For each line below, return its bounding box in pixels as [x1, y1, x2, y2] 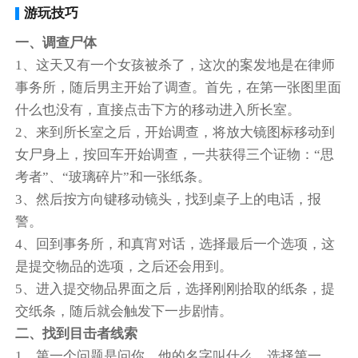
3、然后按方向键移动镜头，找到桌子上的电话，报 [15, 191, 322, 207]
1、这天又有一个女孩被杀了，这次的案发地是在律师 [15, 57, 336, 73]
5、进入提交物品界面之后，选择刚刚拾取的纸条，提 [15, 280, 336, 296]
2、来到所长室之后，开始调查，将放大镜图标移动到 [15, 124, 336, 140]
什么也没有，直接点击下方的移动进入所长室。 [15, 101, 301, 117]
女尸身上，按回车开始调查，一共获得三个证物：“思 [15, 146, 335, 162]
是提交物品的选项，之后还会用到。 [15, 258, 233, 274]
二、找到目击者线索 [15, 325, 138, 341]
